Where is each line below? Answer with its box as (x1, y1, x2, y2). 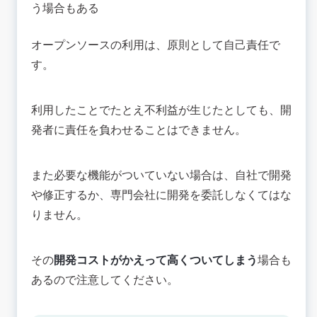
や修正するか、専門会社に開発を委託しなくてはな (31, 188, 292, 202)
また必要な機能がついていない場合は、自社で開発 (31, 168, 292, 183)
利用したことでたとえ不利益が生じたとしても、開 (31, 103, 292, 117)
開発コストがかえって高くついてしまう (54, 253, 258, 267)
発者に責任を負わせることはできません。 (31, 122, 246, 137)
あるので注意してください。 (31, 272, 178, 287)
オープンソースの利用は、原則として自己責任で (31, 38, 280, 52)
